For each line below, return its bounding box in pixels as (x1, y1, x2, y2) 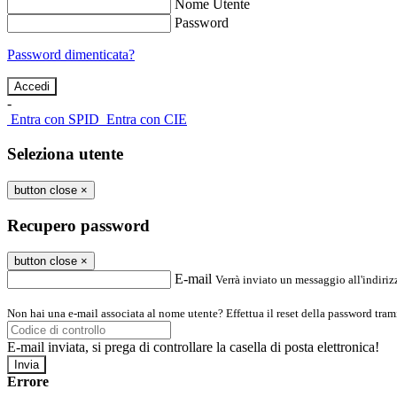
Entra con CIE (106, 112, 187, 128)
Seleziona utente (7, 144, 123, 164)
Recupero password (7, 215, 150, 235)
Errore (7, 374, 49, 390)
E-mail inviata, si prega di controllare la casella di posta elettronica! (7, 339, 379, 355)
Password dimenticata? (7, 47, 135, 63)
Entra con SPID (11, 112, 99, 128)
